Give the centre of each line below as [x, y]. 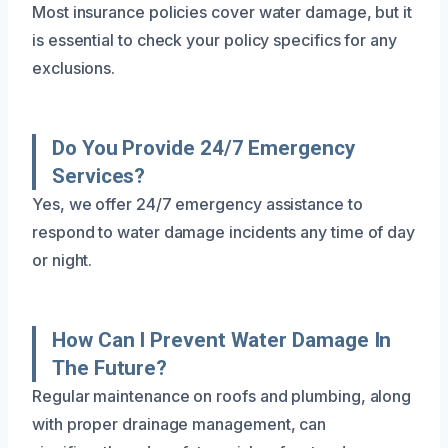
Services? [99, 175]
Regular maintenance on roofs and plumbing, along [222, 395]
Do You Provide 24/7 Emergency [203, 147]
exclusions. [74, 67]
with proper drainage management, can [179, 423]
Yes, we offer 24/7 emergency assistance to [197, 203]
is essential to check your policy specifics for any [214, 39]
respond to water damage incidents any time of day [224, 231]
